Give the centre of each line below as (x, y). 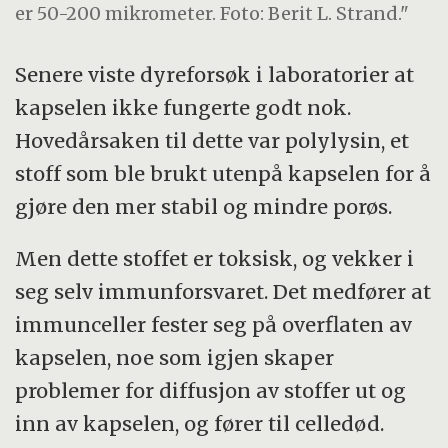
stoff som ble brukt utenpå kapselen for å (223, 173)
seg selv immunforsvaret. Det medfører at (223, 292)
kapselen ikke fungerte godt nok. (183, 107)
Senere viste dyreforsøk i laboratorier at (215, 74)
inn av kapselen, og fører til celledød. (200, 424)
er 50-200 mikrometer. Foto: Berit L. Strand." (212, 14)
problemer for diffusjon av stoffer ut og (211, 391)
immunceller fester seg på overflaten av (214, 325)
